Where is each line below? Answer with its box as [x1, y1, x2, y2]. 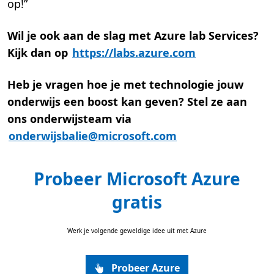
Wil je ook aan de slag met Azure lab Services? [7, 28, 259, 43]
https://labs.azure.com [72, 45, 196, 61]
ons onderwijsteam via [7, 111, 131, 127]
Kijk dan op [7, 45, 71, 61]
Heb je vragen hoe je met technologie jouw [7, 77, 243, 92]
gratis [112, 190, 162, 214]
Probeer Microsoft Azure [34, 167, 240, 191]
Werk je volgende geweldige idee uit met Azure [67, 226, 207, 235]
